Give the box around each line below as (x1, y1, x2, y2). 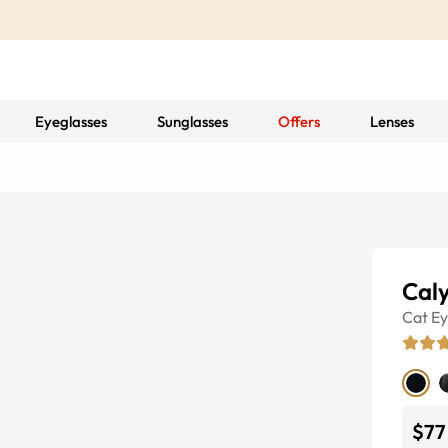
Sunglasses (156, 112, 228, 131)
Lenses (369, 112, 414, 131)
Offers (277, 112, 320, 131)
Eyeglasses (34, 112, 107, 131)
